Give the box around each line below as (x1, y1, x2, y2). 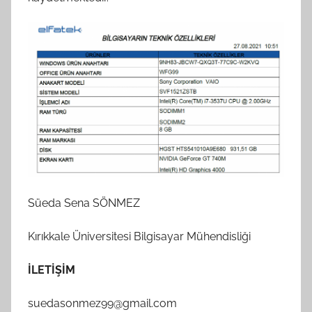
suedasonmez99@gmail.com (28, 297, 177, 311)
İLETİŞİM (28, 263, 75, 277)
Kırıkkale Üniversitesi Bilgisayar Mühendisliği (28, 230, 251, 244)
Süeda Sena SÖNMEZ (28, 196, 140, 210)
